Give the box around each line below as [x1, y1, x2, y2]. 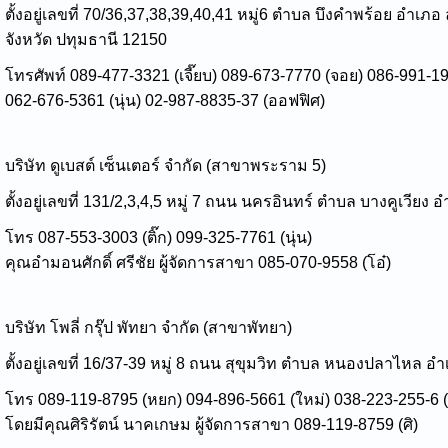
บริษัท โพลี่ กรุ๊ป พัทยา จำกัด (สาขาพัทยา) [5, 318, 292, 336]
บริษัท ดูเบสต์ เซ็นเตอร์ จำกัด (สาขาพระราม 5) [5, 156, 326, 174]
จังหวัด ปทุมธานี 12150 [5, 30, 167, 48]
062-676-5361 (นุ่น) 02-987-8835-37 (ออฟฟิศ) [5, 91, 325, 109]
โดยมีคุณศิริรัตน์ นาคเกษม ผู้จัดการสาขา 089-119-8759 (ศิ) [5, 415, 418, 433]
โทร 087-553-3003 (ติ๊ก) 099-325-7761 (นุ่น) [5, 228, 316, 246]
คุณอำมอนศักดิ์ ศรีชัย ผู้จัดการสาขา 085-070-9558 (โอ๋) [5, 253, 391, 271]
